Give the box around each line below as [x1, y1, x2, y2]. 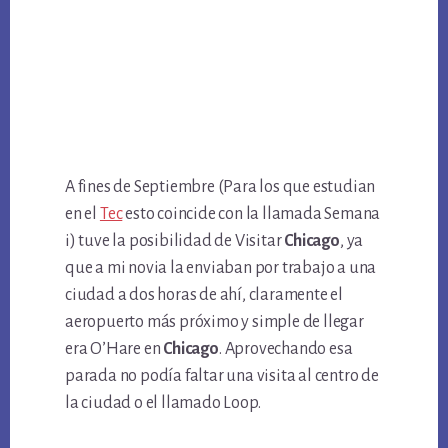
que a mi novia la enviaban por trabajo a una [65, 259, 377, 278]
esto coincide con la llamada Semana [122, 205, 381, 224]
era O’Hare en [65, 340, 164, 359]
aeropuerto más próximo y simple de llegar [65, 313, 364, 332]
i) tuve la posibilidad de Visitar [65, 232, 285, 251]
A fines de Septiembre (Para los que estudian [65, 178, 376, 197]
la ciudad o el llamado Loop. [65, 394, 261, 413]
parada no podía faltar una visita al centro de [65, 367, 379, 386]
